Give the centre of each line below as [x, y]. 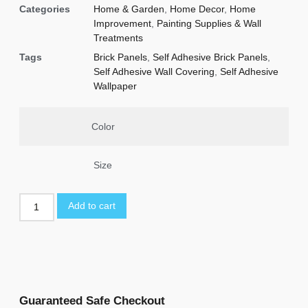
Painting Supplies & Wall [209, 23]
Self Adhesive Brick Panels [210, 57]
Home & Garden [129, 9]
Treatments [118, 37]
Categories [45, 9]
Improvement [122, 23]
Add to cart [91, 205]
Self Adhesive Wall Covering [154, 71]
